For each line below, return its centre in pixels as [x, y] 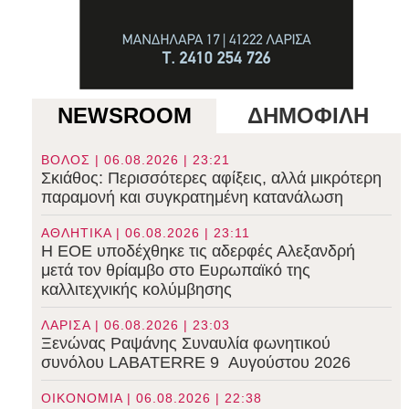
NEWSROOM [124, 115]
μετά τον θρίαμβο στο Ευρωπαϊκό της [176, 270]
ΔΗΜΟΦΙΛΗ [309, 115]
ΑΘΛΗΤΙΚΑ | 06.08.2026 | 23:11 [146, 232]
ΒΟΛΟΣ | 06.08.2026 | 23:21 [136, 159]
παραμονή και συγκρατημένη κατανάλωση [193, 197]
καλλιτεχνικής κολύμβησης [137, 289]
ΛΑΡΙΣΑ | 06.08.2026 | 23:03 [136, 325]
